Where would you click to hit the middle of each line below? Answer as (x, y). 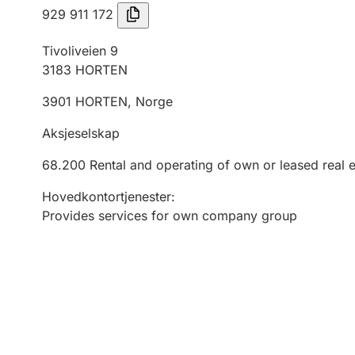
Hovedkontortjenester (107, 197)
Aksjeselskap (81, 133)
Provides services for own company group (170, 216)
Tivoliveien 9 (80, 51)
